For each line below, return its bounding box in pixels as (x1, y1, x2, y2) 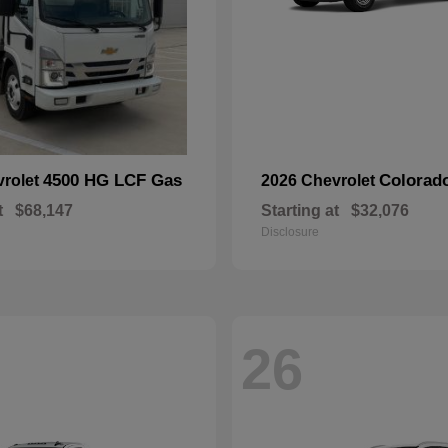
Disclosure (261, 225, 319, 239)
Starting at (261, 202, 339, 219)
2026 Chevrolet (261, 172, 379, 189)
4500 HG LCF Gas (43, 171, 182, 190)
